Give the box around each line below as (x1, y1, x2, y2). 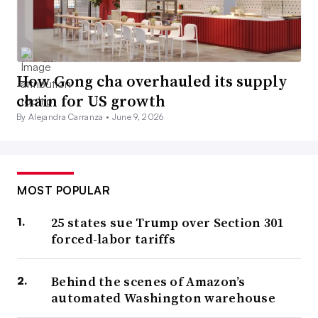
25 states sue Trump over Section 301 (51, 214, 284, 232)
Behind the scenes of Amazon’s (51, 273, 246, 291)
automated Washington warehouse (51, 289, 275, 307)
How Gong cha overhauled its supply (16, 70, 287, 92)
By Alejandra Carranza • (16, 111, 112, 123)
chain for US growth (16, 90, 165, 112)
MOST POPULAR (17, 183, 110, 198)
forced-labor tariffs (51, 230, 176, 248)
